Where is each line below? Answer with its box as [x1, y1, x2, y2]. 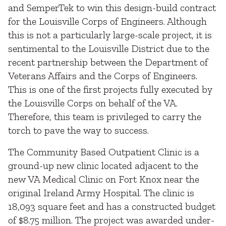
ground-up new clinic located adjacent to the [8, 159, 198, 172]
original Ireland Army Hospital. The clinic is [8, 187, 194, 199]
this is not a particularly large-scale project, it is [8, 29, 212, 41]
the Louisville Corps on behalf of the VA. [8, 97, 178, 109]
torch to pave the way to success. [8, 124, 149, 136]
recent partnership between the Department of [8, 56, 208, 68]
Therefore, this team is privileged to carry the [8, 110, 201, 123]
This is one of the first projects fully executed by [8, 83, 212, 95]
